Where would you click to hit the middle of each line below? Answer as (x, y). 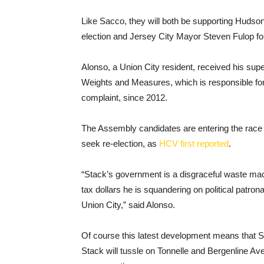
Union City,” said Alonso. (128, 205)
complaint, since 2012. (124, 98)
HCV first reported (194, 143)
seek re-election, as (120, 143)
